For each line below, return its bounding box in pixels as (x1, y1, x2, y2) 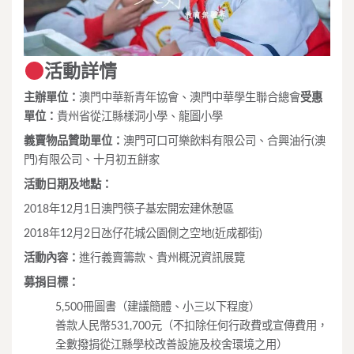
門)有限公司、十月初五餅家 (24, 154, 160, 167)
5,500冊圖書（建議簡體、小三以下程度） (55, 301, 260, 314)
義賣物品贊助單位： (24, 135, 123, 148)
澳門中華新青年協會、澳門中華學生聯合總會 (79, 92, 300, 104)
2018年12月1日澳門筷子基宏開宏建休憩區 (24, 203, 234, 216)
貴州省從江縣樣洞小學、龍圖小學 (57, 111, 223, 123)
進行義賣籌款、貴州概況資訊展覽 (79, 252, 245, 265)
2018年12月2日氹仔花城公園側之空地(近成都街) (24, 228, 262, 240)
